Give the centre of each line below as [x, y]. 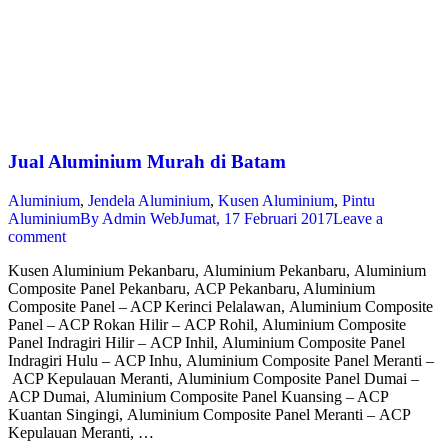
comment [37, 236]
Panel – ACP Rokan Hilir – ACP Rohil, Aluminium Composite [207, 324]
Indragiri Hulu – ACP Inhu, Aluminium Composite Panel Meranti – [221, 360]
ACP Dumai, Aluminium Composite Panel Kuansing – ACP [198, 396]
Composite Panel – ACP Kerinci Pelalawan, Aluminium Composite [220, 306]
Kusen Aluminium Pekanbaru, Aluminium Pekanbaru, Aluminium [217, 270]
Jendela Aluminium [149, 200]
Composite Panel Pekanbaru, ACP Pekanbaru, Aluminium [191, 288]
